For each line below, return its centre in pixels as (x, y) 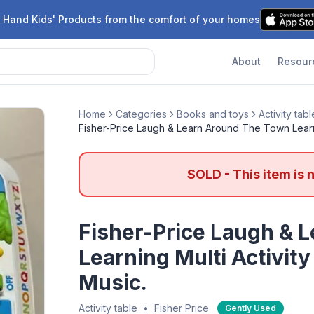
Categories (141, 114)
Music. (113, 282)
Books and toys (213, 114)
